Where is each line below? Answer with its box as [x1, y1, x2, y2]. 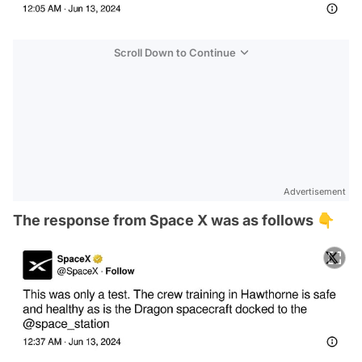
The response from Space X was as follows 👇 [13, 211, 335, 229]
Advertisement [284, 185, 346, 197]
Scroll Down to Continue [114, 45, 236, 59]
